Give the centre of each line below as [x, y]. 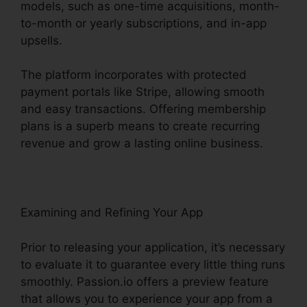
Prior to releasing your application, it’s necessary [153, 247]
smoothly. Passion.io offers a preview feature [145, 281]
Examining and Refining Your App [112, 213]
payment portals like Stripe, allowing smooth [143, 92]
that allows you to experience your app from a [147, 298]
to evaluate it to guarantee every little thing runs [153, 264]
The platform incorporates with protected [134, 75]
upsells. [41, 40]
